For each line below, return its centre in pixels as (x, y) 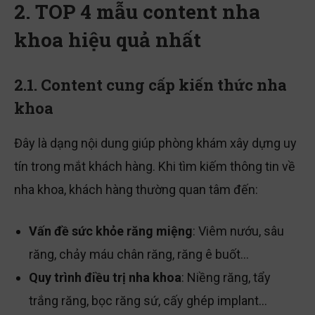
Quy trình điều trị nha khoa (105, 279)
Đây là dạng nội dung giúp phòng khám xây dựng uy (155, 145)
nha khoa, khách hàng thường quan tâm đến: (136, 191)
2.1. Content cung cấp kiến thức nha (150, 86)
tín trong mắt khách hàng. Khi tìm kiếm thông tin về (155, 168)
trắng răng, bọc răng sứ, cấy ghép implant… (148, 302)
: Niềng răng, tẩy (226, 279)
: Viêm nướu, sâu (238, 233)
